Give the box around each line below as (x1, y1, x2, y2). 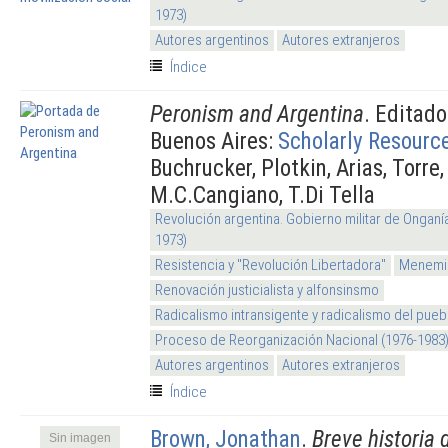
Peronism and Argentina (150, 99, 364, 128)
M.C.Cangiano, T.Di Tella (150, 180, 375, 209)
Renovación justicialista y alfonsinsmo (155, 280, 379, 299)
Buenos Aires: (150, 126, 278, 155)
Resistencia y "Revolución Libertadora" (155, 255, 386, 274)
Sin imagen (49, 430, 111, 445)
